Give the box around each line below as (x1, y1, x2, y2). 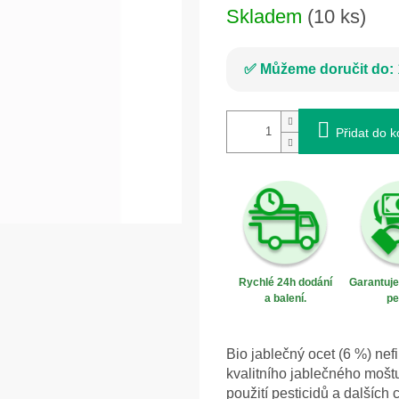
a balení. (264, 292, 306, 305)
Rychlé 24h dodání (238, 276, 332, 289)
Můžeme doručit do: (260, 61, 394, 77)
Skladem (226, 5, 307, 28)
